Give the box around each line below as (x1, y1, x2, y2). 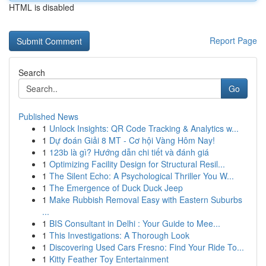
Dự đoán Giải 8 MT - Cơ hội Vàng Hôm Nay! (49, 134, 215, 146)
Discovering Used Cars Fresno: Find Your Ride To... (49, 241, 244, 253)
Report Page (210, 34, 257, 46)
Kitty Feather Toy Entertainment (49, 253, 169, 265)
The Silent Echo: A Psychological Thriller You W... (49, 170, 234, 182)
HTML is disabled (9, 1, 74, 13)
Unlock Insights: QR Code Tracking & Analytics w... (49, 122, 239, 134)
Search (18, 66, 45, 78)
